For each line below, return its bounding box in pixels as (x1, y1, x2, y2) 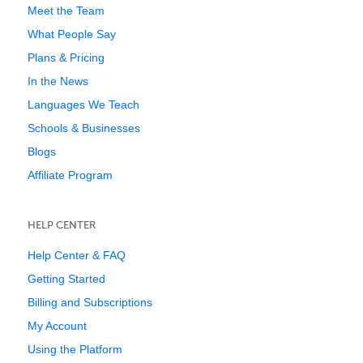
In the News (28, 75, 88, 88)
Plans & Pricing (28, 51, 105, 64)
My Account (28, 319, 87, 332)
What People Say (28, 28, 116, 41)
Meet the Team (28, 4, 105, 17)
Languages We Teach (28, 98, 139, 111)
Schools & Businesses (28, 122, 140, 135)
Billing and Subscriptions (28, 296, 152, 309)
